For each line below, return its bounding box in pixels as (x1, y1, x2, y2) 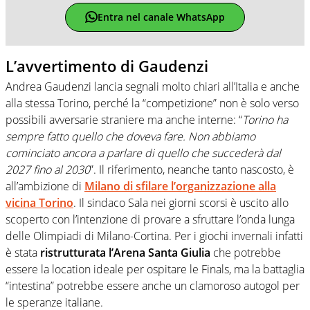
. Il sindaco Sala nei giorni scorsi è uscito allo (73, 195, 289, 211)
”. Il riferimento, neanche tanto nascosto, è (90, 162, 294, 178)
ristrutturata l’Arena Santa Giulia (40, 245, 210, 261)
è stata (6, 245, 40, 261)
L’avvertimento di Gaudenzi (6, 55, 208, 76)
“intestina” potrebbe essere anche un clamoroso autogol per (6, 278, 300, 294)
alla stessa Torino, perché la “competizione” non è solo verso (6, 95, 299, 111)
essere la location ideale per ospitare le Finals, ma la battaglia (6, 262, 304, 277)
